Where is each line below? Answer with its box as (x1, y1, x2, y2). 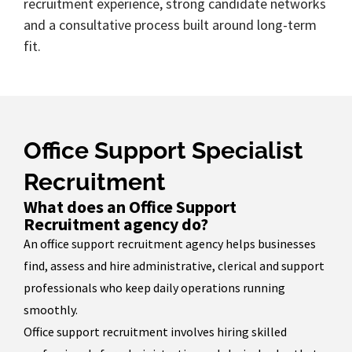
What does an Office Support (24, 196, 236, 218)
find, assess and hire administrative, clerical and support (24, 258, 324, 274)
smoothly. (24, 302, 78, 318)
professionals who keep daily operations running (24, 280, 285, 296)
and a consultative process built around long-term (24, 16, 317, 35)
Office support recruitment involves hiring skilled (24, 324, 287, 340)
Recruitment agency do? (24, 213, 208, 236)
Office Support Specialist (24, 137, 303, 165)
